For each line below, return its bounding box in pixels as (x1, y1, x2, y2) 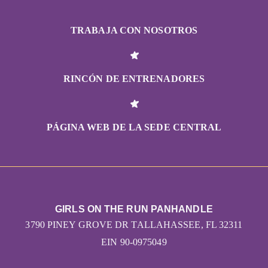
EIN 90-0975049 (101, 236, 167, 247)
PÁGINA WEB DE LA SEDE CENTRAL (46, 121, 222, 132)
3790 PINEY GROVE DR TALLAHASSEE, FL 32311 (25, 219, 243, 230)
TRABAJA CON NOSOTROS (71, 25, 197, 35)
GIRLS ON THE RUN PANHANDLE (55, 203, 213, 214)
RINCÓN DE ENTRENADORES (63, 73, 205, 84)
